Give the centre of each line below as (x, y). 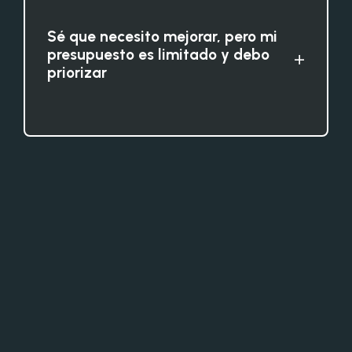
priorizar (77, 72)
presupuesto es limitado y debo (158, 54)
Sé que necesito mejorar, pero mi (162, 36)
